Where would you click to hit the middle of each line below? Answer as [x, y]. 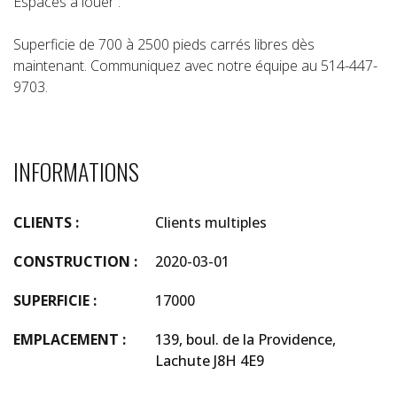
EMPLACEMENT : [70, 339]
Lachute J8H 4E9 [210, 360]
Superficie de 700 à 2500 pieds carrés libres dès [164, 44]
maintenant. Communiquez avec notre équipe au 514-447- [195, 65]
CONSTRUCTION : [75, 261]
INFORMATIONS [76, 171]
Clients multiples [211, 222]
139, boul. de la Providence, [245, 339]
